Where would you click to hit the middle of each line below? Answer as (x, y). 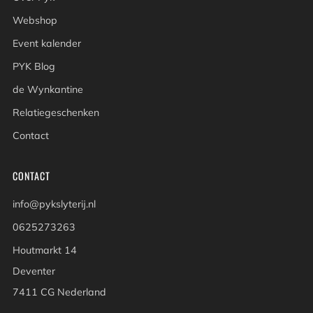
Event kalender (47, 44)
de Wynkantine (48, 90)
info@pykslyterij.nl (54, 204)
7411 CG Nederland (59, 292)
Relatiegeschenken (56, 113)
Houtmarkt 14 (45, 250)
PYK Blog (34, 67)
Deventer (34, 271)
